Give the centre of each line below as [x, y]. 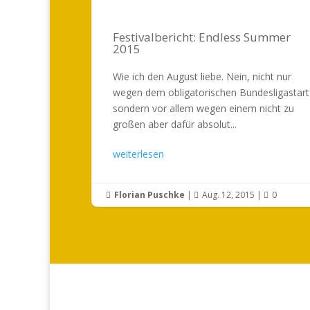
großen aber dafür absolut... [175, 124]
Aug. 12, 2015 [228, 194]
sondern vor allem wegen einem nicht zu [203, 108]
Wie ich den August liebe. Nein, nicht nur [202, 76]
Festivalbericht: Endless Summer [202, 37]
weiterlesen [138, 154]
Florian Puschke [149, 194]
